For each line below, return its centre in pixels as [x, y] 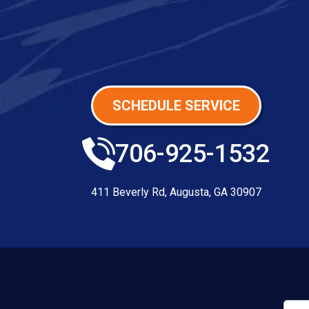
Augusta [189, 192]
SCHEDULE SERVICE [176, 105]
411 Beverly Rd [128, 192]
